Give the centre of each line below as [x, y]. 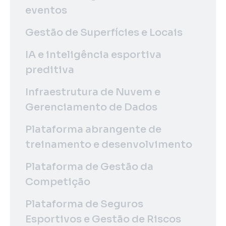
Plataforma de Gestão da [89, 166]
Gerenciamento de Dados [91, 107]
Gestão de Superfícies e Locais [104, 32]
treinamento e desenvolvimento [109, 144]
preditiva [50, 70]
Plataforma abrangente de [93, 129]
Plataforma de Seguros [84, 204]
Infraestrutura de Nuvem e [93, 92]
